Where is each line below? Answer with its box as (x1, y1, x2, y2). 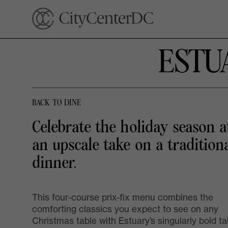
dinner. (32, 154, 77, 171)
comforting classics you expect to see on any (32, 204, 218, 215)
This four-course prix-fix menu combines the (32, 192, 213, 203)
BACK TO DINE (32, 99, 81, 107)
